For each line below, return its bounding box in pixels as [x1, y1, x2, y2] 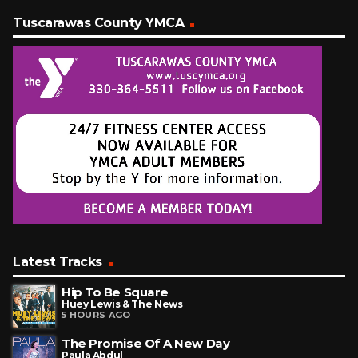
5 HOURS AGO [62, 308, 131, 320]
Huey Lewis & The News [62, 297, 183, 310]
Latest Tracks [13, 253, 102, 269]
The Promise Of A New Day [62, 336, 230, 352]
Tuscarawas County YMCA [13, 15, 185, 31]
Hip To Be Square [62, 284, 169, 300]
